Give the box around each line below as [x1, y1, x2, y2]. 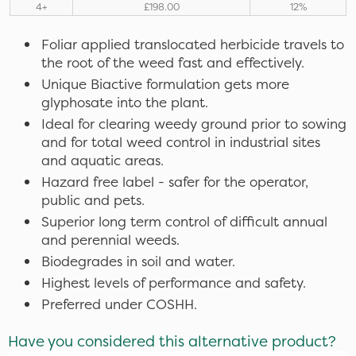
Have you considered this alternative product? [8, 331, 336, 351]
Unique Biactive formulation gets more [41, 75, 289, 93]
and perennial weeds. [41, 230, 180, 249]
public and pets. [41, 191, 145, 209]
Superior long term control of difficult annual [41, 212, 327, 230]
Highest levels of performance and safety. [41, 273, 306, 292]
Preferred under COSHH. [41, 295, 197, 313]
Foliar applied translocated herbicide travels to [41, 35, 344, 53]
